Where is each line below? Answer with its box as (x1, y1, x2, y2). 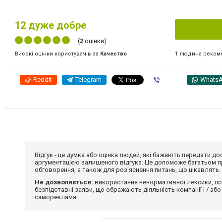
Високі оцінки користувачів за (15, 51, 100, 57)
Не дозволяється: (35, 178, 93, 186)
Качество (100, 51, 127, 57)
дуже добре (26, 19, 86, 31)
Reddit (33, 76, 52, 83)
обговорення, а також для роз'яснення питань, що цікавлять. (35, 166, 221, 173)
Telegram (75, 76, 102, 83)
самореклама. (35, 193, 78, 201)
